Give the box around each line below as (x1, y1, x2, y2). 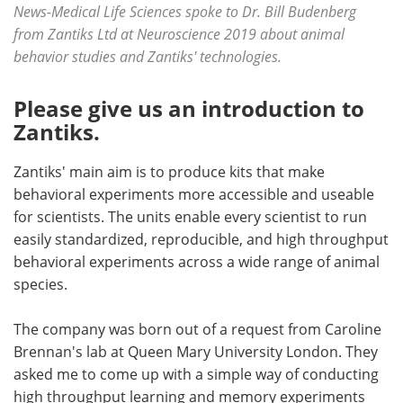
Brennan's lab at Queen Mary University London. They (13, 342, 378, 362)
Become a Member (37, 25, 164, 44)
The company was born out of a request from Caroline (13, 319, 381, 339)
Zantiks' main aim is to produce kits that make (13, 162, 325, 182)
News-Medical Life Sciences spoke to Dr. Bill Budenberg (13, 2, 356, 22)
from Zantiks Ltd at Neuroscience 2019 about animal (13, 24, 345, 44)
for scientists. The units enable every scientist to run (13, 207, 367, 227)
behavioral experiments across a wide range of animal (13, 252, 380, 272)
